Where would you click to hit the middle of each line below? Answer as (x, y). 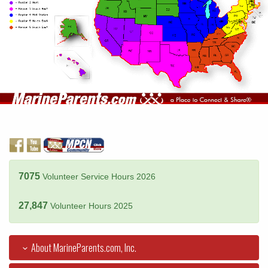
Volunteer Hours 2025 (92, 206)
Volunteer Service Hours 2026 (99, 177)
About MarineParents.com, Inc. (84, 248)
